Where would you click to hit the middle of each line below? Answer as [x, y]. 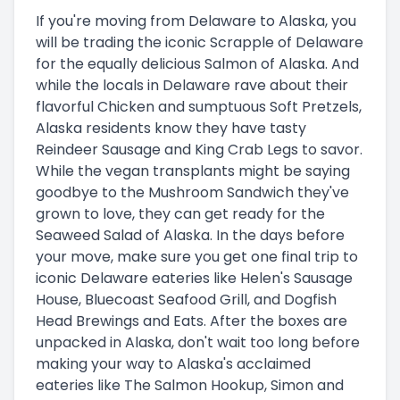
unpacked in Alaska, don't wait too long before [198, 342]
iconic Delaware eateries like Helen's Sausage [194, 278]
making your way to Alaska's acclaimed [173, 363]
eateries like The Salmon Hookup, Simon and [190, 385]
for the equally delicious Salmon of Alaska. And [197, 63]
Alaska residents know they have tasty [171, 128]
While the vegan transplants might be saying [193, 171]
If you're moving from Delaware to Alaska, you [196, 21]
